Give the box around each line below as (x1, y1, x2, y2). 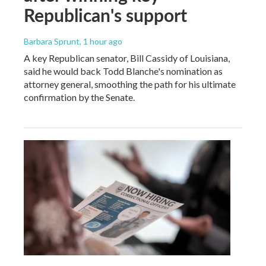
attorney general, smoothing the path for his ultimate (24, 78, 236, 90)
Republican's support (24, 2, 187, 28)
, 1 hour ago (80, 36, 122, 47)
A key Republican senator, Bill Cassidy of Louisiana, (24, 52, 230, 64)
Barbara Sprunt (24, 36, 80, 47)
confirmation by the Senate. (24, 91, 135, 103)
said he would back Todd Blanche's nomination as (24, 65, 223, 77)
